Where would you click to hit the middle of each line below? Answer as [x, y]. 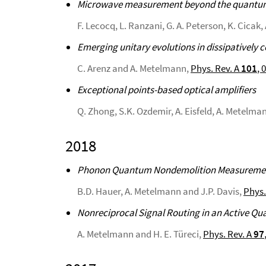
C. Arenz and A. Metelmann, [134, 68]
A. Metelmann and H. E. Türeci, [140, 234]
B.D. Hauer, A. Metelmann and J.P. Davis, [160, 191]
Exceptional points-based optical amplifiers [167, 90]
